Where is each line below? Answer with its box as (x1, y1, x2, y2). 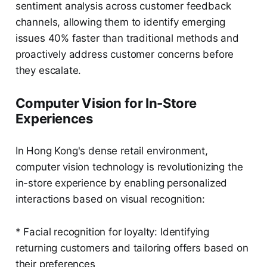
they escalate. (15, 64, 82, 77)
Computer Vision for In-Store (15, 95, 197, 111)
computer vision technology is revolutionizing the (15, 161, 243, 173)
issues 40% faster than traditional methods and (15, 32, 239, 45)
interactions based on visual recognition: (15, 193, 205, 206)
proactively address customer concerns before (15, 48, 234, 61)
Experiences (15, 111, 93, 127)
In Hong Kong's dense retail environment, (15, 145, 208, 157)
